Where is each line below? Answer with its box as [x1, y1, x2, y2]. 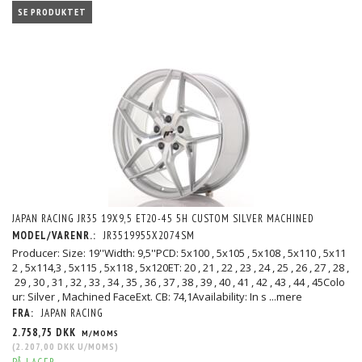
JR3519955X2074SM [103, 228, 195, 242]
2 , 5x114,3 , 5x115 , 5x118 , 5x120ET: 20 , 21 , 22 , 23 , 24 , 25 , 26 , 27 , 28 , [12, 259, 349, 275]
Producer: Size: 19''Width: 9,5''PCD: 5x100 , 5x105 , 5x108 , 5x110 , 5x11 [12, 245, 346, 260]
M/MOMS [79, 326, 119, 339]
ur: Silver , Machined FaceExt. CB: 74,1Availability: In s [12, 288, 269, 304]
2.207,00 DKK [15, 339, 75, 352]
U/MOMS [75, 339, 115, 352]
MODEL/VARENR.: [12, 228, 99, 242]
